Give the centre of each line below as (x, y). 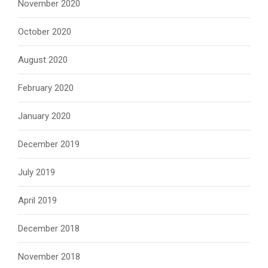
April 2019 (37, 200)
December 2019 (49, 144)
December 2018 (49, 228)
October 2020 (45, 31)
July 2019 (36, 172)
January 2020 (44, 116)
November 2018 (49, 256)
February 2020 (46, 88)
